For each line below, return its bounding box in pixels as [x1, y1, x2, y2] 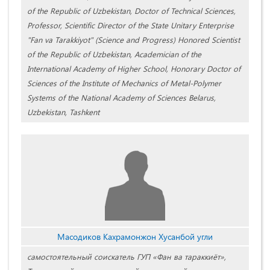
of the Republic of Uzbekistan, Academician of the [27, 49, 201, 60]
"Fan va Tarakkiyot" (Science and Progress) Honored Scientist [27, 34, 240, 45]
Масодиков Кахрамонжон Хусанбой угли [57, 231, 213, 243]
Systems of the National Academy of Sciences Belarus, [27, 92, 216, 103]
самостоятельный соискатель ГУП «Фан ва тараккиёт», [27, 251, 226, 262]
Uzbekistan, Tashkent [27, 107, 99, 118]
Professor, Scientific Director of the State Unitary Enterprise [27, 20, 234, 31]
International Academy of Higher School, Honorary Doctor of [27, 63, 240, 74]
